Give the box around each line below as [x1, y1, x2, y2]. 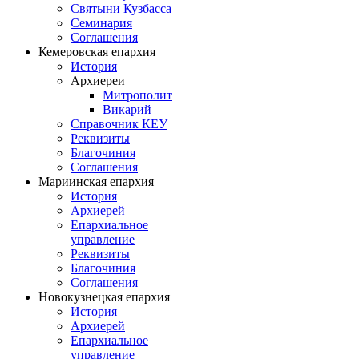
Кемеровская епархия [38, 45, 155, 59]
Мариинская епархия [38, 175, 154, 189]
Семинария [71, 16, 132, 30]
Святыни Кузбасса [71, 2, 171, 16]
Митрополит [103, 88, 172, 103]
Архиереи [71, 74, 125, 88]
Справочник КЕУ [71, 117, 167, 131]
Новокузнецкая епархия [38, 290, 170, 305]
